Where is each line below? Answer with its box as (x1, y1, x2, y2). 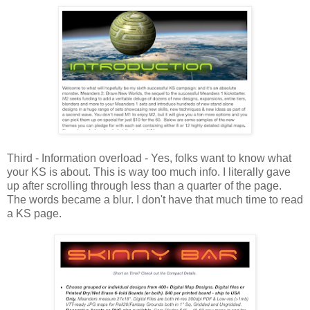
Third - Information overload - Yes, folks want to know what (7, 152, 291, 164)
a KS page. (7, 207, 62, 219)
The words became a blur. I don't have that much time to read (7, 193, 303, 206)
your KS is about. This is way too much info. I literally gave (7, 165, 291, 178)
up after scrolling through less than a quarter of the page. (7, 179, 282, 192)
